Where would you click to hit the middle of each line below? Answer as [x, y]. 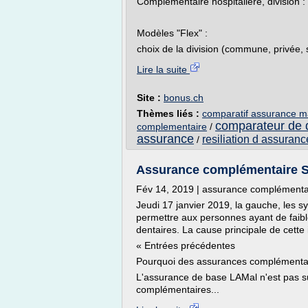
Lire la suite [163, 69]
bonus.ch [184, 98]
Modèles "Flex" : [172, 33]
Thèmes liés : [169, 113]
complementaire [172, 126]
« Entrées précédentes [186, 245]
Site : [150, 98]
